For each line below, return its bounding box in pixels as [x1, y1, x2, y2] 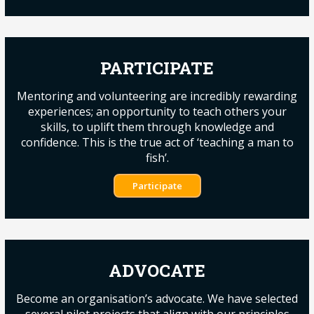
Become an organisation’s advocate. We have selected [16, 291, 298, 306]
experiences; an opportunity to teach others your [27, 104, 287, 119]
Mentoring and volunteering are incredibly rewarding [17, 88, 297, 104]
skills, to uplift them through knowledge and [40, 119, 274, 135]
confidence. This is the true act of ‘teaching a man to [20, 135, 294, 150]
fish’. [145, 150, 169, 165]
